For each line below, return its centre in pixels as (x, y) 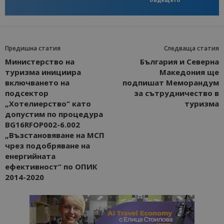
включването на (37, 82)
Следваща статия (191, 48)
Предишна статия (33, 48)
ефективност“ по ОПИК (51, 166)
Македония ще (189, 72)
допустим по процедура (54, 114)
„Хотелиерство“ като (48, 103)
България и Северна (179, 61)
